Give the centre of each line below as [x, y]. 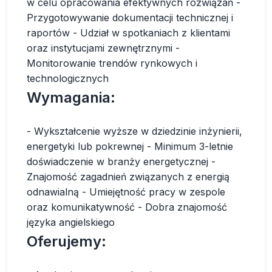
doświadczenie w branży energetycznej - [121, 161]
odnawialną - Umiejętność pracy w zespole [126, 192]
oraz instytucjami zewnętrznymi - [103, 48]
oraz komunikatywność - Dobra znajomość [127, 207]
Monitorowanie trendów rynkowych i [112, 63]
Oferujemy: [66, 241]
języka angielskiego [71, 222]
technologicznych [68, 78]
